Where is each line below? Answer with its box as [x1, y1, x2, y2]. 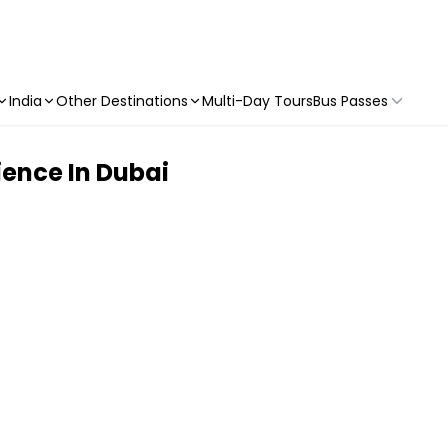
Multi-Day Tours [202, 91, 313, 111]
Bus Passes [313, 91, 388, 111]
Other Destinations [56, 91, 188, 111]
